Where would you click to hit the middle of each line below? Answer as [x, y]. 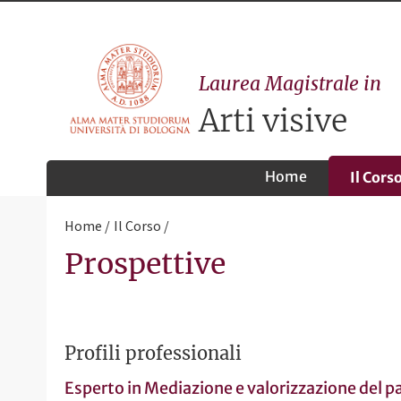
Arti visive [273, 120]
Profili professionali [153, 353]
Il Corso [137, 226]
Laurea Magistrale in [290, 84]
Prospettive [145, 264]
